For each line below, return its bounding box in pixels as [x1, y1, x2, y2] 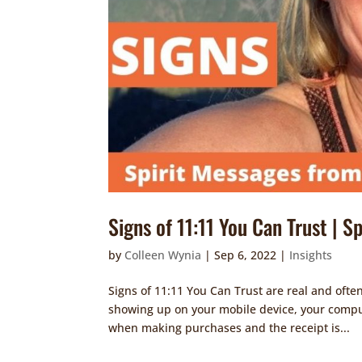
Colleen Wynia [124, 246, 202, 263]
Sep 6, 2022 [214, 246, 277, 263]
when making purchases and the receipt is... [108, 319, 351, 335]
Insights [289, 246, 333, 263]
